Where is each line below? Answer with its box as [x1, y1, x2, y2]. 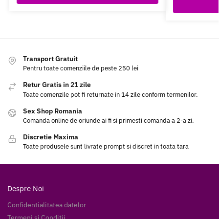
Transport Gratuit [23, 54, 78, 63]
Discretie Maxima [23, 132, 78, 141]
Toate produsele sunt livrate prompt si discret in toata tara [23, 142, 189, 151]
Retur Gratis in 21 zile [23, 80, 91, 89]
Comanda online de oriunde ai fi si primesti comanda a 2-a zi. [23, 116, 194, 125]
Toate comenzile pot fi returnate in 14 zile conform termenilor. [23, 90, 198, 99]
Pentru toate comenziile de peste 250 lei [23, 64, 138, 73]
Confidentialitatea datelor [7, 200, 86, 210]
